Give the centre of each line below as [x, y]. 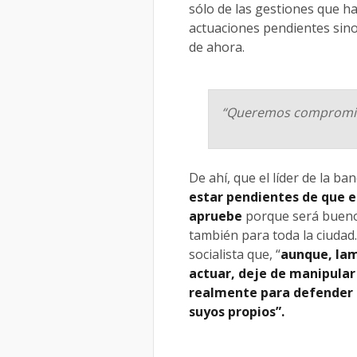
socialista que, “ [235, 254]
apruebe [216, 216]
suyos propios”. [237, 311]
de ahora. [217, 47]
